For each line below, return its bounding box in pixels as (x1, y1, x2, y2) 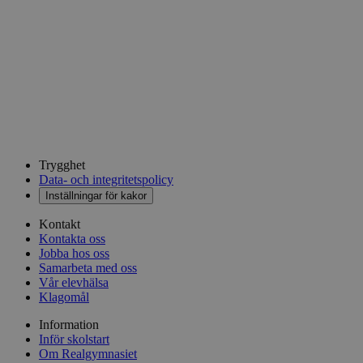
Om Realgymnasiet (39, 346, 137, 361)
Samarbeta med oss (39, 260, 137, 275)
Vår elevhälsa (39, 275, 109, 289)
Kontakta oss (39, 231, 105, 246)
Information (39, 317, 99, 331)
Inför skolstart (39, 331, 109, 346)
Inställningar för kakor (45, 189, 147, 202)
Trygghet (39, 157, 85, 172)
